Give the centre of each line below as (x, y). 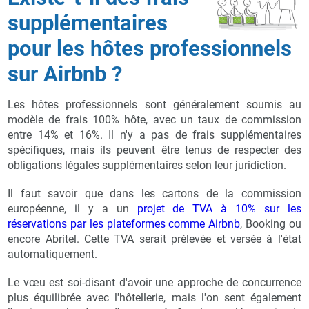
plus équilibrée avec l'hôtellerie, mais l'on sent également (154, 297)
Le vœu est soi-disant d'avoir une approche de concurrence (154, 282)
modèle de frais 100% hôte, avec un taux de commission (154, 119)
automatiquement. (53, 254)
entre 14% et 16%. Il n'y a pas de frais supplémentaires (154, 134)
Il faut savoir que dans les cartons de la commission (154, 193)
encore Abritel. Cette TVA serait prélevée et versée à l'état (154, 239)
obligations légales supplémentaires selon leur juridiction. (147, 165)
